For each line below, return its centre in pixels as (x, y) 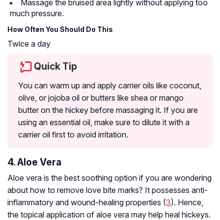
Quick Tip (55, 67)
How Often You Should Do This (60, 29)
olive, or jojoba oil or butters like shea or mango (101, 98)
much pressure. (37, 14)
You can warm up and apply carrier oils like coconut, (110, 86)
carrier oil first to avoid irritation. (73, 135)
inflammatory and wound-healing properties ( (87, 203)
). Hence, (187, 203)
